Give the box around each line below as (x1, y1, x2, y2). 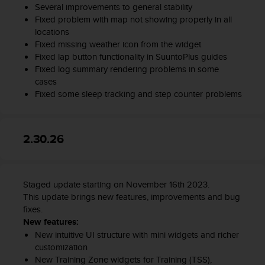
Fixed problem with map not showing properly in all (34, 13, 232, 26)
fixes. (23, 203, 43, 216)
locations (34, 25, 69, 38)
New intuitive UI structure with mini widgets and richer (34, 228, 239, 241)
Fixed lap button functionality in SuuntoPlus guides (34, 50, 227, 63)
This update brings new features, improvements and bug (23, 190, 240, 203)
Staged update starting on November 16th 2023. (23, 178, 209, 191)
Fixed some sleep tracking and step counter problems (34, 88, 242, 101)
